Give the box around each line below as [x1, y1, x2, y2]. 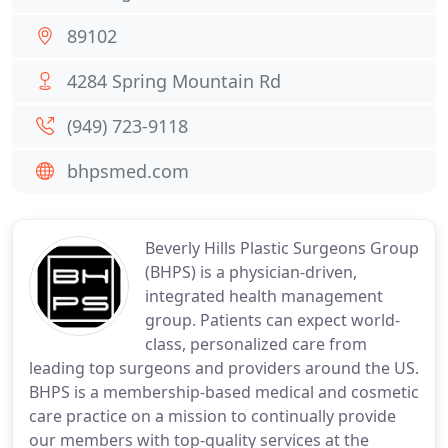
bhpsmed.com [67, 159, 189, 183]
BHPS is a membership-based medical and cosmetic [29, 381, 419, 403]
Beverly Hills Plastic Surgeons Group [145, 237, 419, 259]
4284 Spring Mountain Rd [67, 69, 281, 93]
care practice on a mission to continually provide [29, 405, 396, 427]
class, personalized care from [145, 333, 367, 355]
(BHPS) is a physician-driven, [145, 261, 357, 283]
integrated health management [145, 285, 383, 307]
